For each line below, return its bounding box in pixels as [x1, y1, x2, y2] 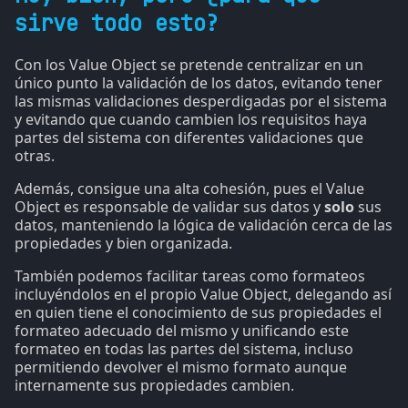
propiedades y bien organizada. [15, 232, 232, 253]
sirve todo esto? [15, 8, 219, 37]
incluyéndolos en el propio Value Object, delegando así [15, 283, 392, 304]
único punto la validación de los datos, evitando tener [15, 72, 382, 93]
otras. [15, 145, 55, 166]
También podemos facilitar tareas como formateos [15, 265, 365, 286]
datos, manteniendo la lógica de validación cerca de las [15, 214, 393, 235]
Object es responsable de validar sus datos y [15, 196, 324, 217]
